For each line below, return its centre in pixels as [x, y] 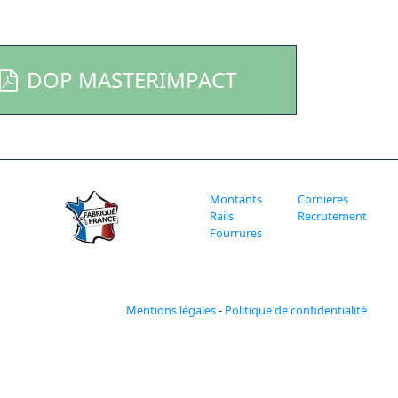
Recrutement [332, 216]
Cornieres [322, 199]
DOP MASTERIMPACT [131, 80]
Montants [235, 199]
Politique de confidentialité [296, 310]
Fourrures [235, 233]
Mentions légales [171, 310]
